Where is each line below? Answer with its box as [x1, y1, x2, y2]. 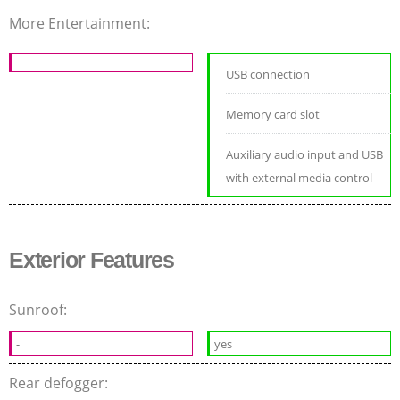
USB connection [226, 65, 311, 82]
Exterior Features [9, 246, 174, 272]
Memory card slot [226, 105, 321, 122]
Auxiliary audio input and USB [226, 146, 384, 162]
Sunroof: [9, 299, 71, 320]
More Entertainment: [9, 12, 154, 33]
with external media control [226, 169, 373, 186]
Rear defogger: [9, 372, 112, 393]
